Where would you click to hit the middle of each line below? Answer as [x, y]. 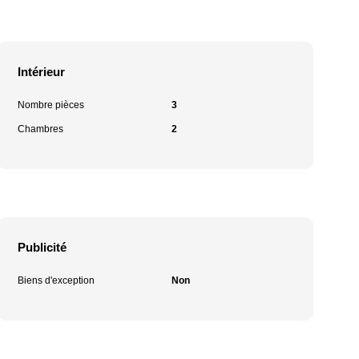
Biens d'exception [56, 280]
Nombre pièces [51, 105]
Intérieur [42, 72]
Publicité [42, 247]
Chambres [41, 129]
